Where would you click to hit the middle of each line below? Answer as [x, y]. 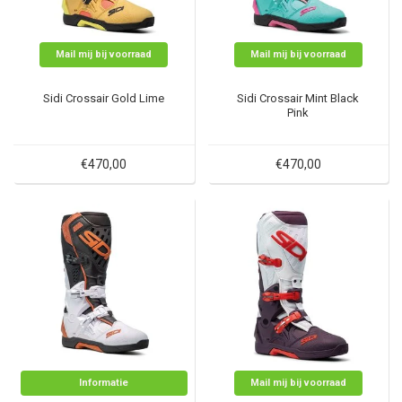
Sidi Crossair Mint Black [298, 98]
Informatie [104, 383]
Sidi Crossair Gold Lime [104, 98]
